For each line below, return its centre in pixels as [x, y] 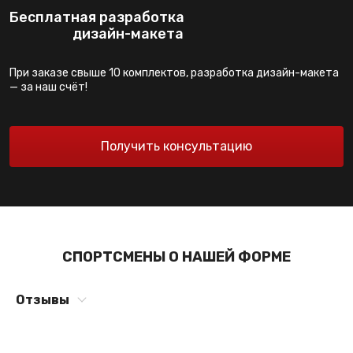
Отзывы [43, 300]
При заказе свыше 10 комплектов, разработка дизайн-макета [174, 73]
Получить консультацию [176, 146]
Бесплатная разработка [97, 17]
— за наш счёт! [48, 87]
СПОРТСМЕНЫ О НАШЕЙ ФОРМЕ [176, 257]
